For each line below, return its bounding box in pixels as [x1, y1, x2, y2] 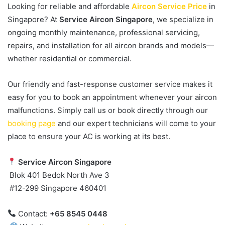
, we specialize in [153, 14, 213, 24]
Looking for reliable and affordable [8, 1, 130, 11]
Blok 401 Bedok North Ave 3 [8, 170, 109, 180]
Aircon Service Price [132, 1, 207, 11]
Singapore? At [8, 14, 59, 24]
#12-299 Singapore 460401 [8, 183, 106, 193]
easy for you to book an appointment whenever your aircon [8, 92, 217, 102]
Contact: [16, 208, 50, 218]
